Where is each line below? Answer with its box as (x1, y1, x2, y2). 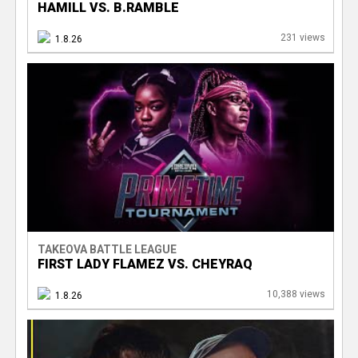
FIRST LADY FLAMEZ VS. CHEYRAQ (37, 256, 253, 272)
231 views (280, 32, 325, 43)
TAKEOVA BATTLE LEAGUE (37, 242, 177, 256)
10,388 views (266, 288, 325, 300)
